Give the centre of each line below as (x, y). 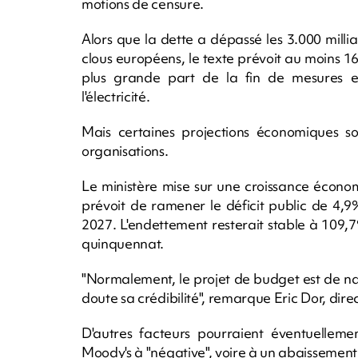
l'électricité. (116, 97)
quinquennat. (123, 244)
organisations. (125, 151)
